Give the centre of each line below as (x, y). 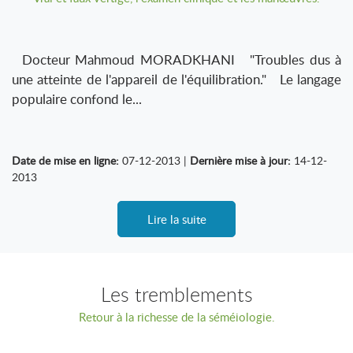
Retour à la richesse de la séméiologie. (176, 317)
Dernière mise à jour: (240, 160)
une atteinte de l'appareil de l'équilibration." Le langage (176, 79)
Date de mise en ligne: (65, 160)
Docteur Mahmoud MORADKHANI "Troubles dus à (176, 59)
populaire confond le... (77, 99)
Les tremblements (176, 294)
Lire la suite (176, 219)
